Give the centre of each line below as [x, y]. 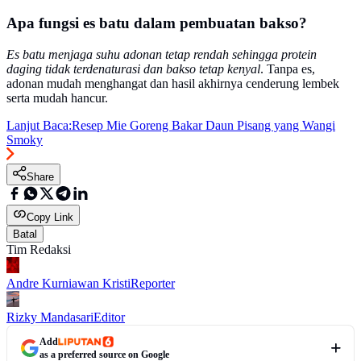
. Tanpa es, [288, 69]
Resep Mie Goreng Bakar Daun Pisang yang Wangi [203, 126]
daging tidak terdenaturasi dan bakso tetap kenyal [133, 69]
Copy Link [50, 218]
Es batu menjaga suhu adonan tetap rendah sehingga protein [162, 55]
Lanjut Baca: [39, 126]
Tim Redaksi [39, 250]
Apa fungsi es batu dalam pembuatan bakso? [157, 23]
